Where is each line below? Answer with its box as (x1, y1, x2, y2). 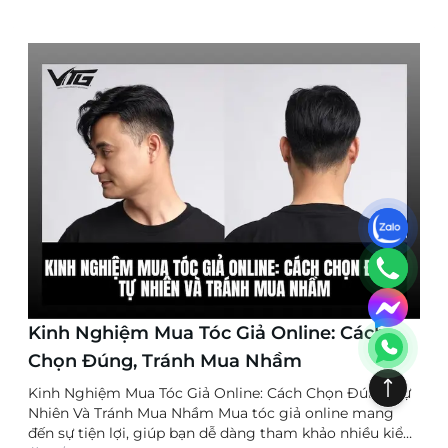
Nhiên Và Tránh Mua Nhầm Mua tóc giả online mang (28, 404, 394, 423)
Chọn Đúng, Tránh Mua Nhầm (28, 350, 302, 373)
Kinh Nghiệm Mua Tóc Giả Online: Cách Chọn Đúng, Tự (28, 384, 411, 403)
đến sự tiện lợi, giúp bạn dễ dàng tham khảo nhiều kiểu (28, 424, 412, 443)
